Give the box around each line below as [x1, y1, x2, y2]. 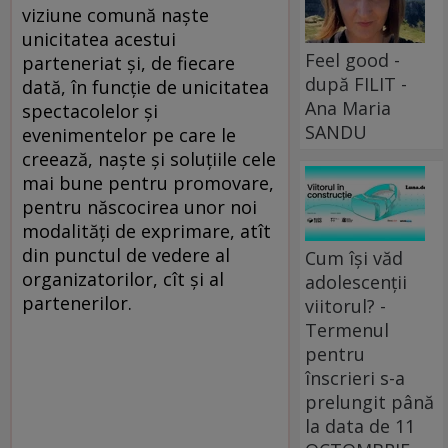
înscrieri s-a [305, 365, 406, 390]
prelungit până [305, 389, 435, 414]
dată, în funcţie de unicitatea [22, 74, 269, 99]
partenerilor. [22, 290, 132, 315]
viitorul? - [305, 293, 387, 318]
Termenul [305, 317, 390, 342]
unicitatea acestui [22, 26, 176, 51]
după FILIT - [305, 71, 408, 96]
